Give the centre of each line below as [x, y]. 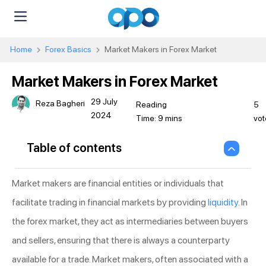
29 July [104, 101]
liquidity [223, 202]
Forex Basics [68, 49]
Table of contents [74, 148]
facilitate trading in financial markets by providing [110, 202]
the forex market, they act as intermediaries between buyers [130, 221]
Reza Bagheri [60, 104]
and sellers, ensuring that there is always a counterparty [121, 240]
